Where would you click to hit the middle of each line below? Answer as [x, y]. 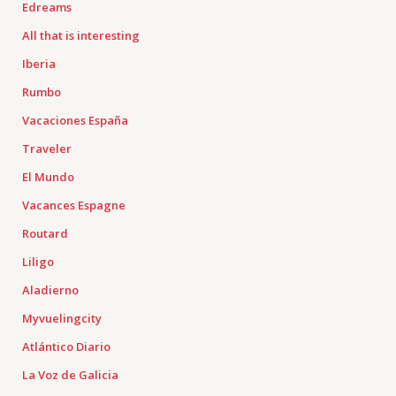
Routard [45, 233]
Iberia [39, 64]
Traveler [47, 148]
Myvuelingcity [62, 318]
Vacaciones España [75, 120]
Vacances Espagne [74, 205]
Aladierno [50, 290]
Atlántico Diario [66, 346]
